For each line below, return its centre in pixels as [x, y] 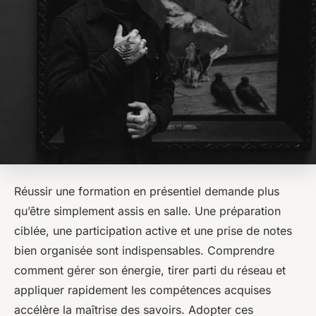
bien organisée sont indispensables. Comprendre [144, 250]
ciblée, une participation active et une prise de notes [153, 230]
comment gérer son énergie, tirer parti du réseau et [150, 270]
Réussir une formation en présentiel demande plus [147, 191]
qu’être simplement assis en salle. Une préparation [147, 211]
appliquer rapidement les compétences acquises [142, 290]
